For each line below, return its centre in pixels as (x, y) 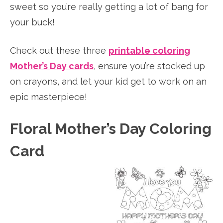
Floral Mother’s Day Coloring (111, 128)
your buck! (32, 22)
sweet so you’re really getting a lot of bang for (109, 6)
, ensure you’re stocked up (149, 66)
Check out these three (59, 50)
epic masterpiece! (49, 97)
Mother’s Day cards (52, 66)
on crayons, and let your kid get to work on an (108, 81)
